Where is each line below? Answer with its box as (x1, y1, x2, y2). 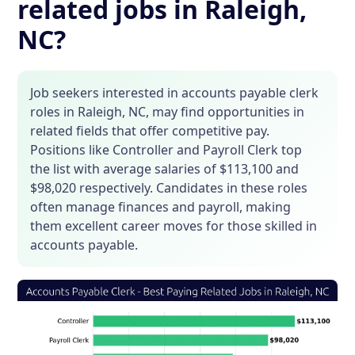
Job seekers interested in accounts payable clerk (30, 84, 319, 102)
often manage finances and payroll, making (30, 198, 292, 216)
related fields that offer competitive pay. (30, 122, 270, 140)
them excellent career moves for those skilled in (30, 217, 318, 235)
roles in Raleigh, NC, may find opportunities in (30, 103, 305, 121)
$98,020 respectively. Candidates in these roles (30, 179, 308, 197)
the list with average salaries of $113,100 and (30, 160, 300, 178)
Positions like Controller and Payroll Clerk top (30, 141, 303, 159)
